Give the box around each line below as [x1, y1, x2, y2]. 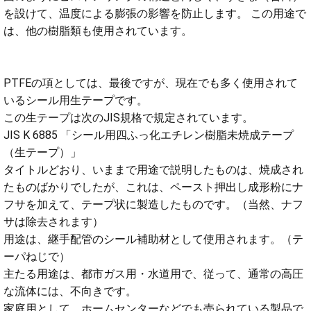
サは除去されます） [3, 215, 103, 229]
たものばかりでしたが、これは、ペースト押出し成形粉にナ [3, 180, 303, 194]
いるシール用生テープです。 [3, 94, 148, 108]
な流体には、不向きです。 [3, 285, 137, 299]
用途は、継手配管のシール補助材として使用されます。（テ [3, 233, 303, 246]
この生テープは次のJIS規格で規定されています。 [3, 111, 253, 125]
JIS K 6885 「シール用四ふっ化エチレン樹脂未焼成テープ [3, 128, 294, 142]
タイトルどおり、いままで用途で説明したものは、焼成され [3, 163, 303, 177]
